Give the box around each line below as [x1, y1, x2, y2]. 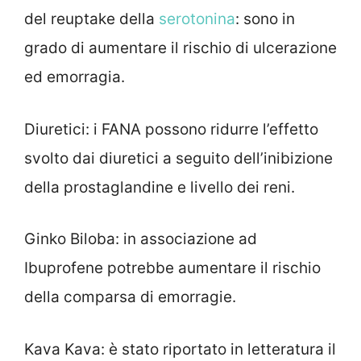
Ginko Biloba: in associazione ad [24, 230, 257, 249]
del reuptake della [24, 10, 159, 29]
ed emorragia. [24, 68, 125, 87]
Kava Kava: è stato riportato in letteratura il [24, 339, 336, 359]
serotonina [159, 10, 235, 29]
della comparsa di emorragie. [24, 288, 236, 307]
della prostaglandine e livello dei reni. [24, 177, 295, 197]
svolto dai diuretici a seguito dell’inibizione [24, 148, 333, 168]
